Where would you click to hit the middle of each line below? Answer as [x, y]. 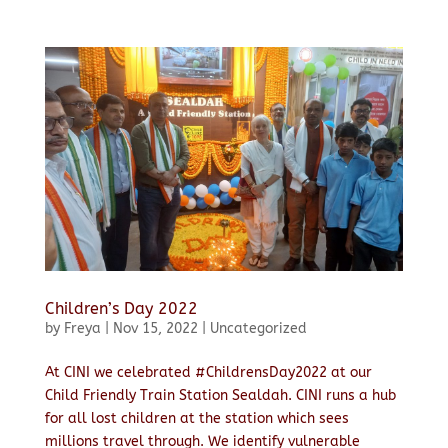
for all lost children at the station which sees [196, 418]
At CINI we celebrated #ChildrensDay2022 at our [208, 372]
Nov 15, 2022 [155, 328]
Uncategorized [258, 328]
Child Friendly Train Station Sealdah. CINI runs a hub [220, 395]
